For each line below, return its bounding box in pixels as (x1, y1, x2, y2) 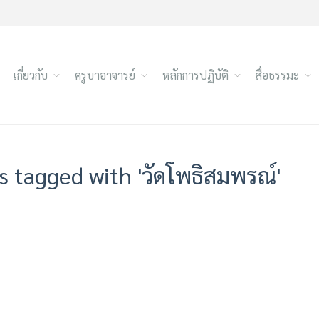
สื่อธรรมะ (255, 68, 299, 83)
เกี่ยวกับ (12, 68, 48, 83)
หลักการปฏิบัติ (162, 68, 229, 83)
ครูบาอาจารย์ (74, 68, 135, 83)
